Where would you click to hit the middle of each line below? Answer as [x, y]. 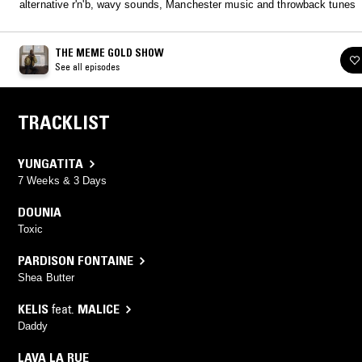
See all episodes [87, 67]
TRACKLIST [64, 123]
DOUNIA [40, 212]
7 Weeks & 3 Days [63, 181]
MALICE [99, 309]
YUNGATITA [51, 164]
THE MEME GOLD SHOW [109, 53]
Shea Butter [46, 278]
